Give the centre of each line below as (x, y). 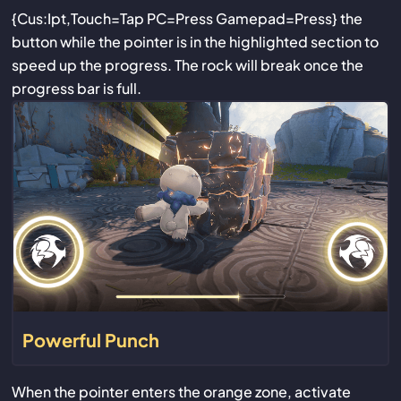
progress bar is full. (76, 89)
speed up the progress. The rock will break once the (187, 65)
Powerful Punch (90, 340)
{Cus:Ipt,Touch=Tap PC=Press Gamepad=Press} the (187, 19)
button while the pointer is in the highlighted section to (195, 42)
